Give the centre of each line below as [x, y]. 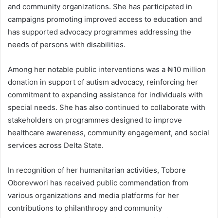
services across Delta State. [56, 145]
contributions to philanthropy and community [85, 208]
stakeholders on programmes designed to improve [95, 120]
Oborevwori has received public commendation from [98, 182]
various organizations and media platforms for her [93, 195]
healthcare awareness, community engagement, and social [109, 132]
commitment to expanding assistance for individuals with [105, 94]
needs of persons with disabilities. [67, 44]
